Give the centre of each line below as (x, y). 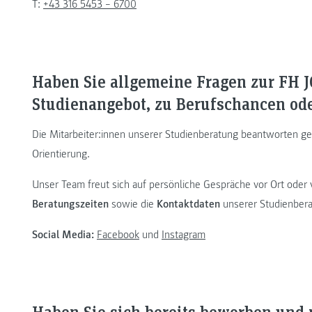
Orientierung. (61, 154)
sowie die (133, 204)
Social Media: (63, 234)
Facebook (118, 234)
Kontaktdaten (188, 204)
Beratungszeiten (70, 204)
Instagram (184, 234)
